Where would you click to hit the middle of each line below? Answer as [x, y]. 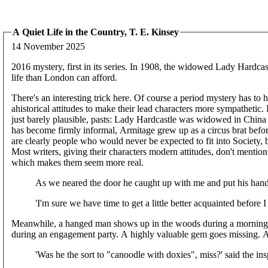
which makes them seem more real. [77, 162]
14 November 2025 [48, 46]
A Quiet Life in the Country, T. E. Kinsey [96, 32]
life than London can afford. [64, 77]
